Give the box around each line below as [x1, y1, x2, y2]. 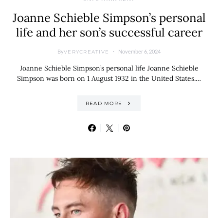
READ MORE [85, 100, 122, 107]
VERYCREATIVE [64, 48, 109, 55]
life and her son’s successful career [16, 25, 202, 40]
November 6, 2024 [118, 48, 161, 55]
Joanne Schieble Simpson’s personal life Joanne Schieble [19, 64, 199, 73]
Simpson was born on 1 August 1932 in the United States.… [17, 74, 201, 83]
